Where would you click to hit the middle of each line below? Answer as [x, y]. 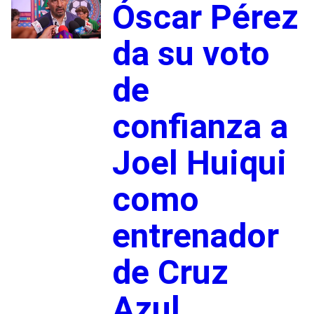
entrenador [195, 235]
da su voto [191, 53]
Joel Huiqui [199, 163]
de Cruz [170, 272]
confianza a [200, 126]
